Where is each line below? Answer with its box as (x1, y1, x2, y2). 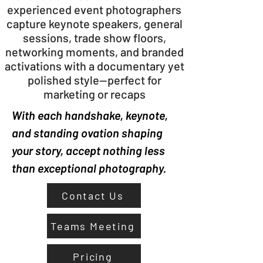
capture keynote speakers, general (6, 16, 183, 31)
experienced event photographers (7, 2, 181, 16)
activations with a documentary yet (4, 59, 184, 73)
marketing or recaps (43, 87, 146, 101)
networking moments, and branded (5, 45, 184, 59)
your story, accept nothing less (12, 143, 165, 157)
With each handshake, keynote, (12, 108, 168, 122)
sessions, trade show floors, (22, 31, 166, 45)
